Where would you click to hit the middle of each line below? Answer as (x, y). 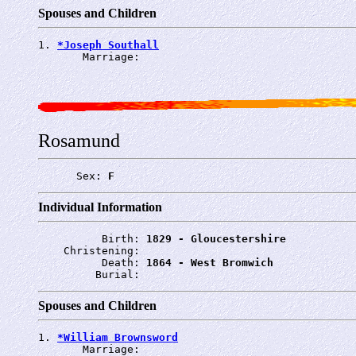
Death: (92, 262)
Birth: (92, 238)
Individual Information (100, 207)
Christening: (92, 250)
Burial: (92, 274)
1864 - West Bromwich (210, 262)
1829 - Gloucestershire (216, 238)
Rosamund (79, 140)
